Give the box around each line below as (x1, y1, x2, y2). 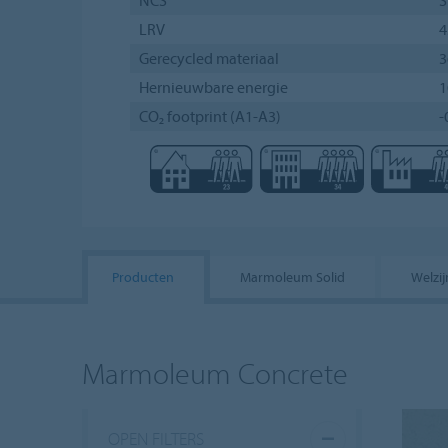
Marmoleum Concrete (82, 353, 348, 392)
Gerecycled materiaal (138, 47, 279, 68)
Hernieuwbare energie (138, 76, 288, 97)
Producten (112, 268, 174, 286)
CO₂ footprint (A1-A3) (138, 105, 281, 126)
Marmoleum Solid (240, 268, 345, 286)
